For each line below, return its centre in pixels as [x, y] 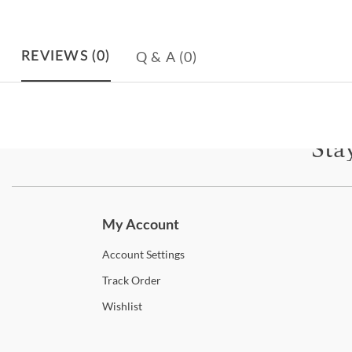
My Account [141, 224]
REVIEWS [55, 56]
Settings [164, 254]
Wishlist [122, 306]
